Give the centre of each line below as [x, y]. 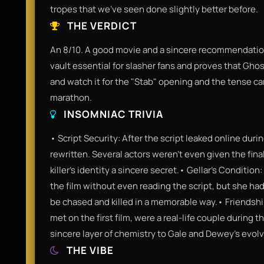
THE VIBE [89, 250]
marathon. [71, 97]
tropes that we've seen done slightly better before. [154, 9]
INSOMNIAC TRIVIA [112, 114]
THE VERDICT [101, 25]
